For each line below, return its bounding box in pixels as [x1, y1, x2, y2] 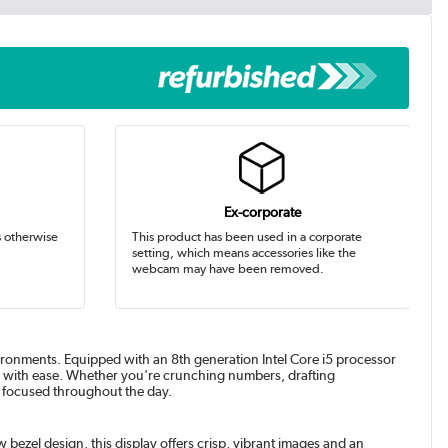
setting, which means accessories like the [132, 244, 357, 261]
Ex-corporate [223, 204, 301, 221]
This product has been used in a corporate [132, 228, 363, 245]
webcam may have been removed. [132, 260, 325, 277]
